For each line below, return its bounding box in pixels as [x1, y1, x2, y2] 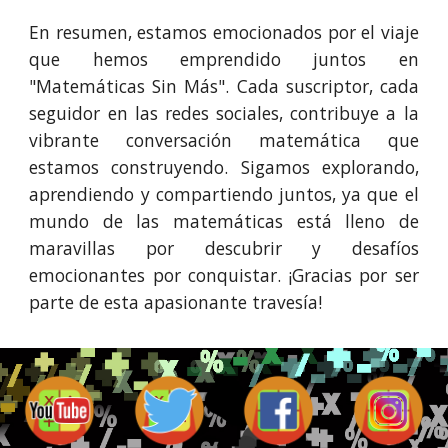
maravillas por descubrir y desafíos [29, 236, 419, 260]
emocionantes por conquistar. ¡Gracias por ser [29, 263, 419, 287]
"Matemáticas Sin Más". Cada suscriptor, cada [29, 74, 419, 98]
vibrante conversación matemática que [29, 128, 419, 152]
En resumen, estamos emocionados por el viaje [29, 20, 419, 44]
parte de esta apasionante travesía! [29, 290, 323, 314]
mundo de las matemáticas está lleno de [29, 209, 419, 233]
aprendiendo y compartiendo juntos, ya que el [29, 182, 419, 206]
